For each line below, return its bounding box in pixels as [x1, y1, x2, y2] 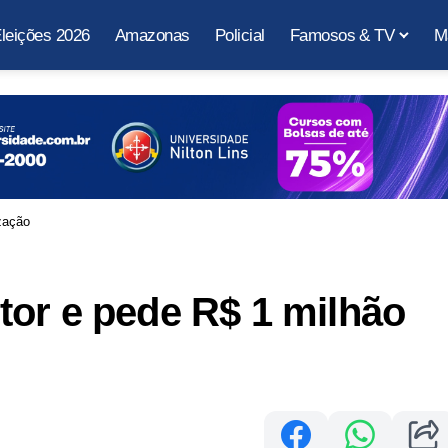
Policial [214, 25, 265, 45]
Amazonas [114, 25, 190, 45]
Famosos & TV [289, 25, 395, 45]
